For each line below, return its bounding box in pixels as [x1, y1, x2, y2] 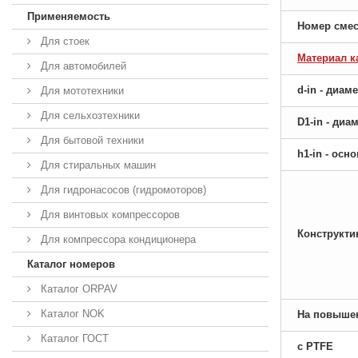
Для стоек [38, 34, 89, 47]
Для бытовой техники [38, 133, 144, 146]
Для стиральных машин [38, 158, 156, 171]
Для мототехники [38, 84, 124, 97]
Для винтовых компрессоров [38, 208, 180, 221]
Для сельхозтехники [38, 109, 140, 121]
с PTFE [297, 340, 333, 352]
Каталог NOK [38, 307, 105, 320]
